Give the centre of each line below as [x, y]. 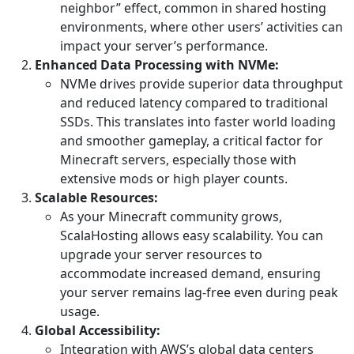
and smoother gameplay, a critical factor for [192, 141]
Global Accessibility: [98, 331]
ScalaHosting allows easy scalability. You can [192, 236]
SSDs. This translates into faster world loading [198, 122]
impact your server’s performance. [164, 46]
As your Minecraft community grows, [171, 217]
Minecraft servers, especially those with [178, 160]
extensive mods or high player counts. [174, 179]
